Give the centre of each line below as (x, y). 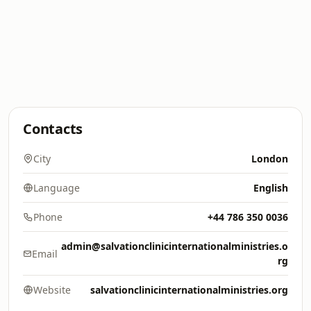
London (270, 159)
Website (52, 290)
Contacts (53, 129)
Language (57, 188)
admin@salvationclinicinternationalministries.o (175, 246)
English (271, 188)
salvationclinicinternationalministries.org (189, 290)
